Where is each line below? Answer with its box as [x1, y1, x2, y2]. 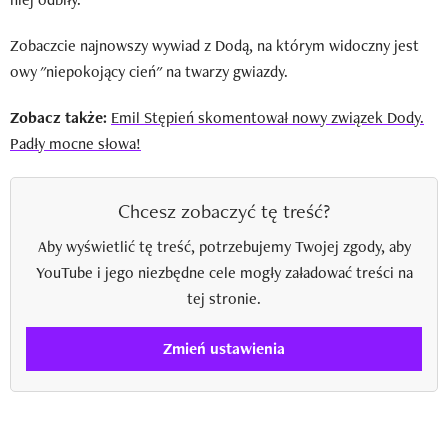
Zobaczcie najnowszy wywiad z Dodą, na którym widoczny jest [10, 34, 419, 56]
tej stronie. [187, 287, 261, 309]
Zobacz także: [10, 106, 111, 128]
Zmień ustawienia [163, 338, 285, 360]
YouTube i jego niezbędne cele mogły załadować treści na [35, 261, 413, 283]
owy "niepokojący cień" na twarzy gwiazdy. [10, 60, 288, 82]
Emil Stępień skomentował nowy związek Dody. [111, 106, 424, 128]
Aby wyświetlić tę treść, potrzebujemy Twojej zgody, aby [37, 235, 411, 257]
